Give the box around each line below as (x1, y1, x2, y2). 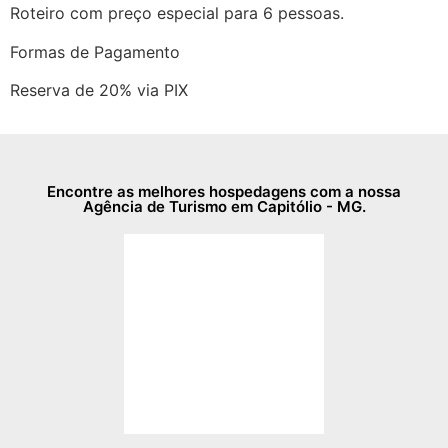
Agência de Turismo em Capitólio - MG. (82, 197, 366, 217)
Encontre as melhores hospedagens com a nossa (47, 182, 401, 202)
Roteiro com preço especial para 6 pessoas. (10, 3, 344, 24)
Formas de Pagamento (10, 41, 180, 62)
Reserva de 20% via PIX (10, 80, 188, 101)
